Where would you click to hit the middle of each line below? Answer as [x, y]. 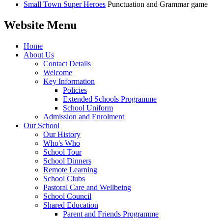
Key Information [69, 81]
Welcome [58, 72]
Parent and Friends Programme [111, 214]
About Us [39, 55]
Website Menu [40, 25]
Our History [62, 134]
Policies [75, 90]
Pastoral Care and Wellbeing [87, 187]
